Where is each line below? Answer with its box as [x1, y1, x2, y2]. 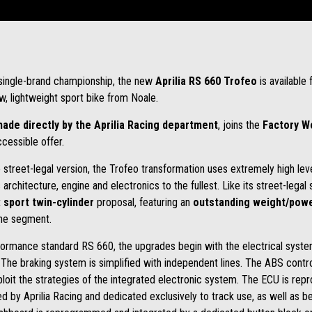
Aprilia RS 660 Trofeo [155, 75, 257, 88]
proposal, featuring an [93, 196, 193, 209]
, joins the [217, 118, 263, 132]
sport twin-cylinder [3, 196, 94, 209]
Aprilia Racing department [93, 118, 218, 132]
